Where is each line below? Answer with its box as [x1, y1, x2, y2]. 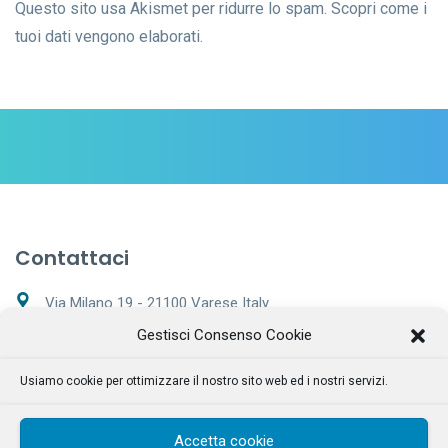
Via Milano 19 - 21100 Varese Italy [45, 294, 269, 312]
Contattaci [15, 244, 129, 272]
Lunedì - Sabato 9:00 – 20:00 [45, 389, 240, 407]
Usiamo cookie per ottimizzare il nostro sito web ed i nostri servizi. [20, 374, 388, 388]
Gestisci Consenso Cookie [136, 326, 312, 344]
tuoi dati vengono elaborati [15, 27, 200, 46]
